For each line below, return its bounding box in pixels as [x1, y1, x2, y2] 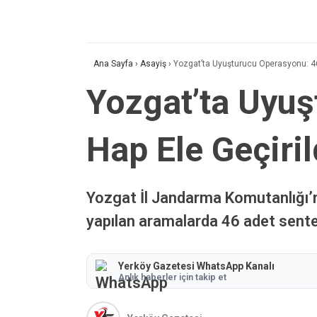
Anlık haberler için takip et [118, 271, 226, 282]
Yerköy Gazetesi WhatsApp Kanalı [118, 260, 275, 272]
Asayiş [140, 59, 166, 69]
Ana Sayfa [93, 59, 133, 69]
